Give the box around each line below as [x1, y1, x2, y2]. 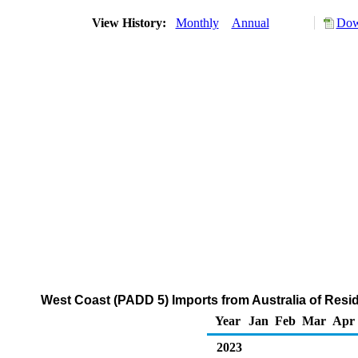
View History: [88, 16, 173, 30]
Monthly [175, 16, 219, 30]
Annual [231, 16, 269, 30]
